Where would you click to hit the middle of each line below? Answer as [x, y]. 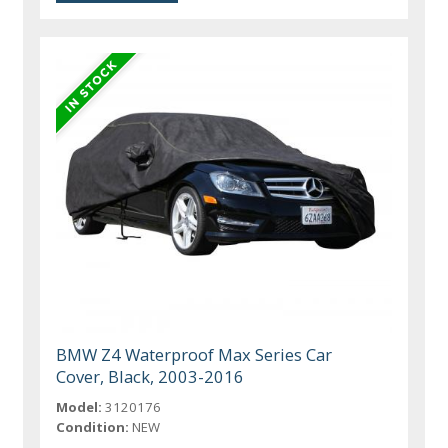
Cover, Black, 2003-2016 [150, 376]
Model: [79, 406]
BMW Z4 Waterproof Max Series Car [194, 354]
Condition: [93, 426]
